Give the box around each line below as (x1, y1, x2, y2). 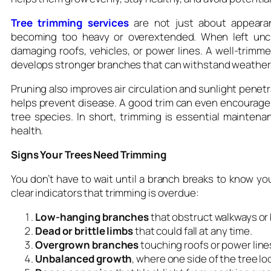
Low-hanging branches (35, 209, 149, 224)
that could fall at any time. (132, 223, 253, 238)
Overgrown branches (35, 237, 139, 252)
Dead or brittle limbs (35, 223, 133, 238)
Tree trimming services (11, 15, 129, 30)
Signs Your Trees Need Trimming (11, 147, 166, 162)
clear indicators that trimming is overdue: (11, 185, 199, 200)
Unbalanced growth (35, 251, 132, 266)
